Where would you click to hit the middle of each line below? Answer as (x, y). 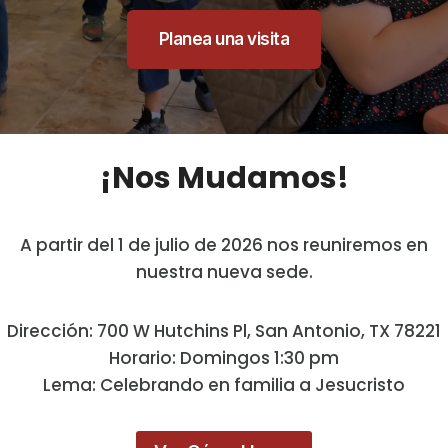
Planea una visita (224, 39)
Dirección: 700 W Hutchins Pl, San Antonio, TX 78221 (224, 330)
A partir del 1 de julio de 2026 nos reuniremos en (224, 244)
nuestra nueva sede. (224, 271)
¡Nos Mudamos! (224, 178)
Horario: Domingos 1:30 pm (224, 357)
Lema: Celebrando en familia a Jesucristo (224, 384)
